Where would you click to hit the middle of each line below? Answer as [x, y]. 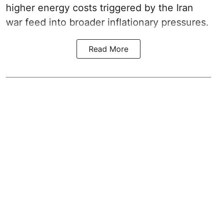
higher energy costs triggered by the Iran [100, 8]
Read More [108, 49]
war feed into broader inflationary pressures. [107, 22]
